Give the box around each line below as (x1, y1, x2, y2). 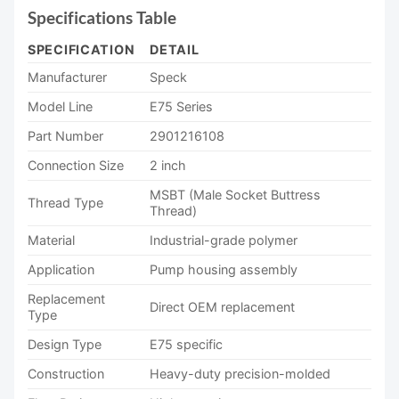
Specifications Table (28, 6, 176, 28)
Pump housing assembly (150, 262, 298, 278)
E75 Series (150, 99, 214, 115)
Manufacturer (28, 69, 107, 85)
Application (28, 262, 94, 278)
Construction (28, 366, 104, 382)
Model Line (28, 99, 93, 115)
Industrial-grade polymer (150, 232, 298, 248)
